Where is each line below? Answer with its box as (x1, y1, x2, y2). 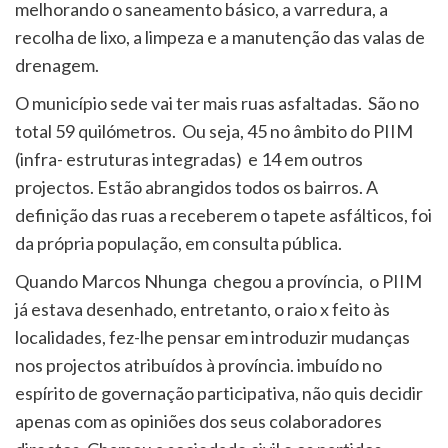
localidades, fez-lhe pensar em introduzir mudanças (15, 325, 410, 348)
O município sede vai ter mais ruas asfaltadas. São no (15, 91, 419, 114)
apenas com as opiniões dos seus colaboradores (15, 409, 382, 432)
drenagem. (15, 53, 99, 76)
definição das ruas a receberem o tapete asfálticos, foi (15, 203, 432, 226)
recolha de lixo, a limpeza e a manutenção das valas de (15, 25, 425, 48)
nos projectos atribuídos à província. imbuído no (15, 353, 382, 376)
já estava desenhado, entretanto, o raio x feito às (15, 297, 390, 320)
